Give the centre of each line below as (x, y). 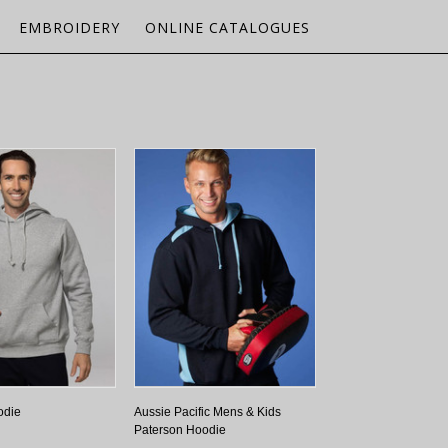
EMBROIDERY (69, 27)
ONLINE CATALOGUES (227, 27)
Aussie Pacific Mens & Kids (207, 412)
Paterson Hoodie (180, 430)
